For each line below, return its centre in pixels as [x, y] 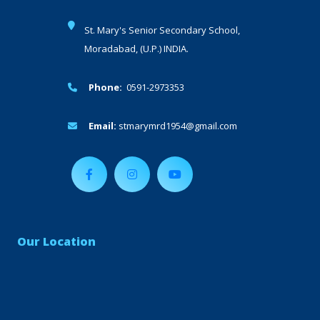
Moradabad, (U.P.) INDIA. [136, 49]
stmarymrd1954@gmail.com [176, 126]
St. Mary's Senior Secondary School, [168, 30]
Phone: [104, 87]
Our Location [56, 242]
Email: [101, 126]
